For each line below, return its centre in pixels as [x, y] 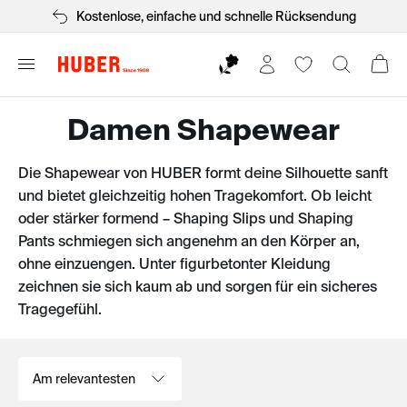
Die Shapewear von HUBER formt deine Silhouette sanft [203, 173]
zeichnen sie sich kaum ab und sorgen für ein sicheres [198, 286]
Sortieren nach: [61, 365]
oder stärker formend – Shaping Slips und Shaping [186, 218]
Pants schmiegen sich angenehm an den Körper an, [189, 241]
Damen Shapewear [203, 129]
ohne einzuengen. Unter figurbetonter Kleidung [175, 263]
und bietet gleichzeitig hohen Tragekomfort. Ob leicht [195, 195]
